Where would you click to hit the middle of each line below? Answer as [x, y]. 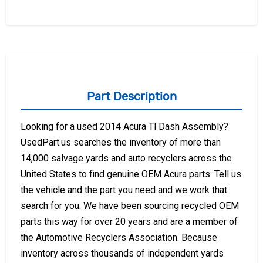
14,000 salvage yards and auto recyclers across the [126, 158]
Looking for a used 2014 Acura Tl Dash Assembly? [124, 126]
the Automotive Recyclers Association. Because [119, 237]
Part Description [131, 96]
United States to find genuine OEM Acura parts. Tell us [131, 174]
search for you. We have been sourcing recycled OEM [130, 205]
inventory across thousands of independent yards [122, 253]
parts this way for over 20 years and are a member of [129, 221]
